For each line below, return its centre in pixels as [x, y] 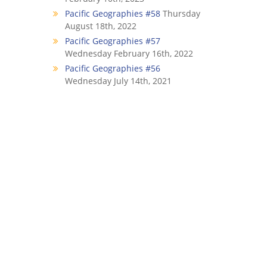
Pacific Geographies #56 [112, 68]
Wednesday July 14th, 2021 [118, 81]
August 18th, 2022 [100, 26]
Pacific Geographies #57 [112, 41]
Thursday [181, 13]
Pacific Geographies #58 [112, 13]
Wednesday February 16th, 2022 [129, 53]
